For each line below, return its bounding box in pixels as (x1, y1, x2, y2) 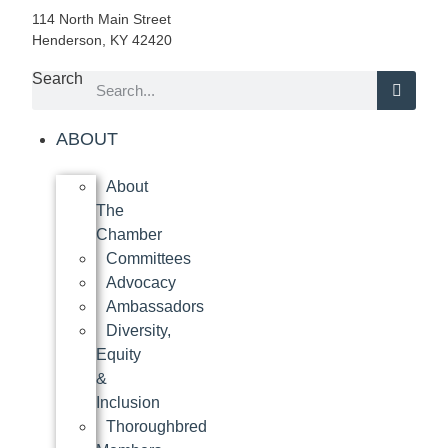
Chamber (96, 226, 162, 244)
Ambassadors (106, 298, 204, 316)
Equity (96, 346, 141, 364)
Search (32, 70, 83, 88)
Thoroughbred (106, 418, 207, 436)
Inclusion (96, 394, 160, 412)
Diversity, (106, 322, 171, 340)
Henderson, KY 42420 (32, 32, 172, 49)
